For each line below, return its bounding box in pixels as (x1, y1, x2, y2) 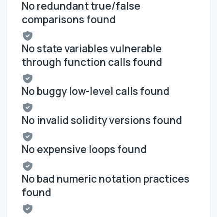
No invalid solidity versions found (22, 113, 182, 127)
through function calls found (22, 55, 162, 69)
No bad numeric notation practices (22, 171, 189, 186)
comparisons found (22, 12, 116, 26)
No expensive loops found (22, 142, 147, 156)
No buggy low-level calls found (22, 84, 170, 98)
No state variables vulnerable (22, 41, 162, 55)
